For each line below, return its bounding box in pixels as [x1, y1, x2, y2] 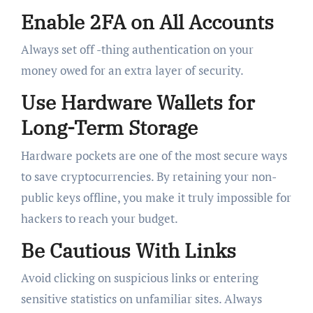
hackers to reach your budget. [20, 210, 178, 226]
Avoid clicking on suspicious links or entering [20, 270, 259, 286]
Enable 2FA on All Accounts [20, 8, 274, 35]
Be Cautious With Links [20, 237, 236, 263]
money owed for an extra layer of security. [20, 62, 244, 79]
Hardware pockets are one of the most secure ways [20, 147, 287, 163]
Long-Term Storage [20, 115, 198, 141]
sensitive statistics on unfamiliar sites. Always [20, 291, 262, 307]
